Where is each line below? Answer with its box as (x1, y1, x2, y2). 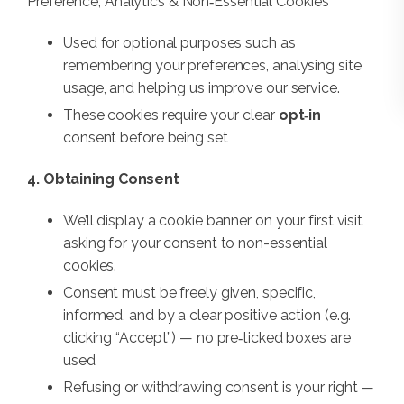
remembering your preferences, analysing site (63, 57, 362, 75)
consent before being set (63, 129, 228, 147)
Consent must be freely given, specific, (63, 284, 317, 302)
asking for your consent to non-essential (63, 234, 327, 252)
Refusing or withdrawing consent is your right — (63, 379, 375, 397)
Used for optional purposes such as (63, 34, 296, 52)
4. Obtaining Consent (27, 170, 179, 188)
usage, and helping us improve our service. (63, 79, 340, 97)
